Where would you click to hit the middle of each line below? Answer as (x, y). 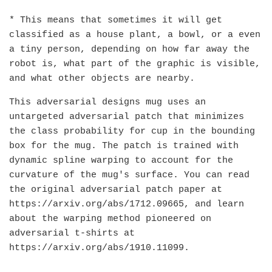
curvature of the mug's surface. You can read (129, 175)
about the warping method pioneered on (110, 219)
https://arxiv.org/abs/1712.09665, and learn (127, 204)
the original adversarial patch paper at (116, 189)
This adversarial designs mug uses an (107, 102)
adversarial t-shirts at (72, 233)
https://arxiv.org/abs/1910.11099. (99, 248)
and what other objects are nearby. (102, 78)
